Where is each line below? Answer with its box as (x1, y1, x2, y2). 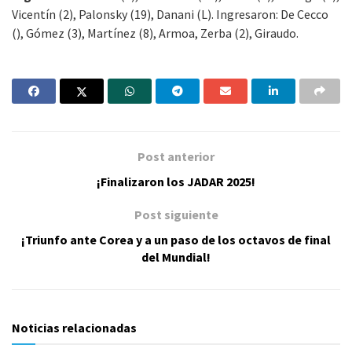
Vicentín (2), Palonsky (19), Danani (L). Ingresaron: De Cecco (12, 5, 328, 22)
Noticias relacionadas (12, 319, 137, 335)
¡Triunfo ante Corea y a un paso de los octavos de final (21, 231, 331, 247)
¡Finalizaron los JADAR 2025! (97, 173, 255, 189)
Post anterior (137, 148, 214, 164)
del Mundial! (141, 248, 211, 265)
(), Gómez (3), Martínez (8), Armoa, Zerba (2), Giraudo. (12, 24, 299, 41)
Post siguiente (134, 206, 218, 222)
